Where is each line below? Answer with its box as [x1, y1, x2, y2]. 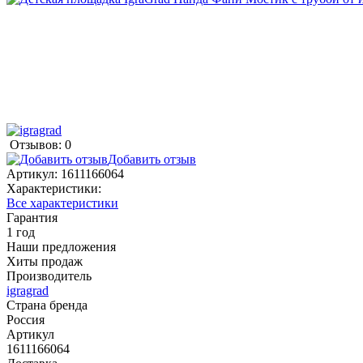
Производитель [6, 268, 92, 283]
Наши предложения [6, 239, 116, 254]
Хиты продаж [6, 254, 83, 268]
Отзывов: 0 [10, 137, 71, 152]
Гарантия [6, 210, 58, 224]
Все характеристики [6, 195, 118, 210]
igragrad [6, 283, 49, 297]
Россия [6, 312, 45, 327]
